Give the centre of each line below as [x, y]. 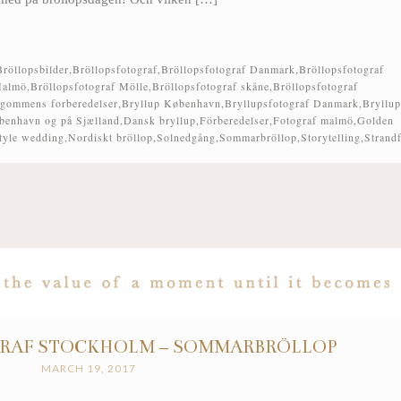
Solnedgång [186, 137]
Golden [375, 120]
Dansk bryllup [160, 120]
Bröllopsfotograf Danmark [228, 69]
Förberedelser [235, 120]
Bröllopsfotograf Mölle [90, 86]
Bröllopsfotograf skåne [211, 86]
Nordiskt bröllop [111, 137]
